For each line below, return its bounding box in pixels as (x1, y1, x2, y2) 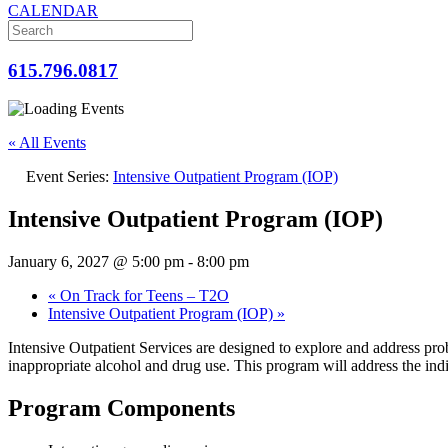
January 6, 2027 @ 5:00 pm (8, 253, 184, 271)
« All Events (8, 134, 86, 152)
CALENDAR (8, 2, 98, 19)
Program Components (8, 395, 235, 422)
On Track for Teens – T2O (56, 287, 229, 305)
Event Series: (26, 168, 113, 186)
